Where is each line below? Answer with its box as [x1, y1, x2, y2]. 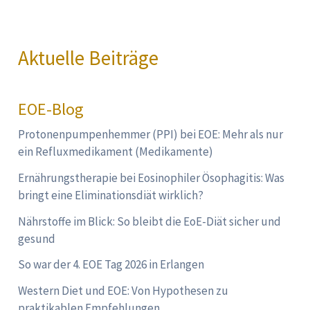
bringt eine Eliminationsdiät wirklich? [18, 187, 204, 203]
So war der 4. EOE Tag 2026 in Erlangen [18, 257, 205, 273]
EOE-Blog [18, 98, 84, 120]
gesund [18, 230, 56, 246]
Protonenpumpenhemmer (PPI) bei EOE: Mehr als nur [18, 127, 284, 143]
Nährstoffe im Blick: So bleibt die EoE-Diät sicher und [18, 213, 282, 229]
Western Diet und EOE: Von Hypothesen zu [18, 283, 229, 299]
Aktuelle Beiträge [18, 45, 159, 71]
